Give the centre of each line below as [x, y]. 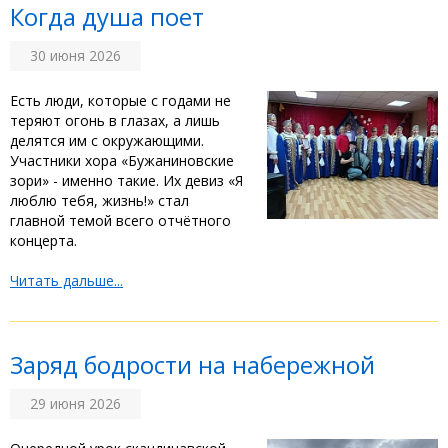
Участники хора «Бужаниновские [122, 160]
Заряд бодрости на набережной [192, 364]
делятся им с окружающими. [107, 140]
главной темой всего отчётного [120, 220]
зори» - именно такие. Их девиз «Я [126, 180]
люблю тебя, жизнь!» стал [99, 200]
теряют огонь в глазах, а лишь [115, 120]
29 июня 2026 [75, 403]
